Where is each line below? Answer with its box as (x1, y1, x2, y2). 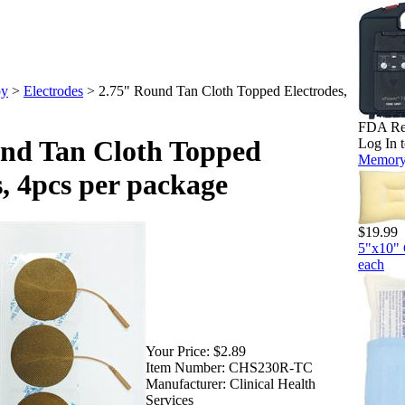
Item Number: (146, 359, 225, 375)
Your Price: (146, 343, 210, 359)
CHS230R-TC (229, 359, 313, 375)
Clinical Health (230, 375, 316, 391)
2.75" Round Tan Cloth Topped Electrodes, (99, 83, 347, 99)
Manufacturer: (146, 375, 226, 391)
